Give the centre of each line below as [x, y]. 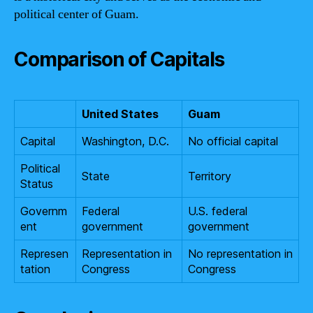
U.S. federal [218, 211]
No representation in [240, 254]
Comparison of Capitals [119, 59]
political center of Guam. [77, 14]
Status [37, 184]
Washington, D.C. [125, 141]
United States [120, 114]
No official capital [233, 141]
